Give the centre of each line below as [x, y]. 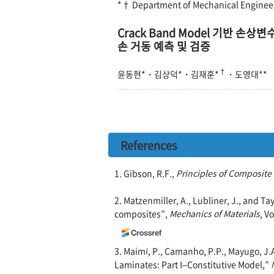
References [149, 146]
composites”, [142, 214]
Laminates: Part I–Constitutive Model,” [193, 265]
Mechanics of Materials [215, 214]
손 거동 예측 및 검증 [164, 46]
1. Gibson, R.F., [145, 173]
